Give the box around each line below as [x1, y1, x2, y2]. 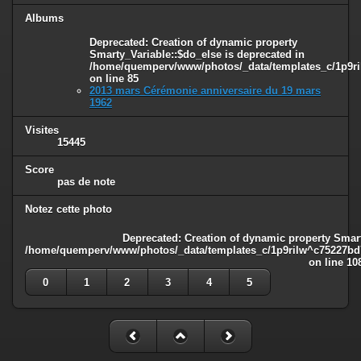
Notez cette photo [25, 202, 112, 215]
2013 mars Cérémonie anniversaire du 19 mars [89, 85, 321, 98]
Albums [25, 12, 64, 25]
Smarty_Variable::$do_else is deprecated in [89, 48, 305, 61]
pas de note [57, 175, 115, 188]
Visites [25, 124, 59, 137]
